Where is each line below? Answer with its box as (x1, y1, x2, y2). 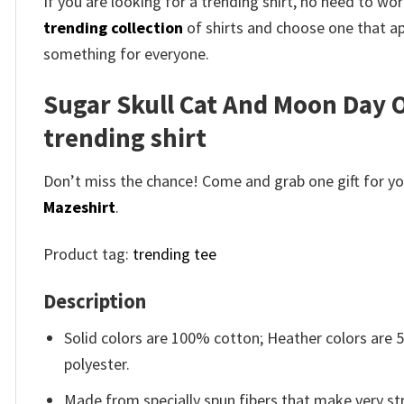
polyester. (64, 353, 131, 374)
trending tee (133, 243, 216, 265)
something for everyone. (43, 43, 209, 65)
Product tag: (43, 243, 133, 265)
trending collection (43, 17, 183, 39)
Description (43, 288, 146, 314)
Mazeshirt (43, 196, 115, 217)
